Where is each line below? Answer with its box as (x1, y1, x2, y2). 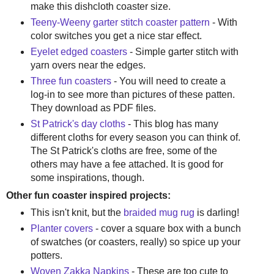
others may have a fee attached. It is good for (30, 158, 223, 169)
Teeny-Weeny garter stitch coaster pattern (30, 17, 210, 28)
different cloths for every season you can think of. (30, 131, 240, 143)
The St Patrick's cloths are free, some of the (30, 145, 217, 156)
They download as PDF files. (30, 102, 156, 113)
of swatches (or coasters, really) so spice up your (30, 237, 240, 248)
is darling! (196, 207, 239, 218)
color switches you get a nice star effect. (30, 30, 202, 41)
